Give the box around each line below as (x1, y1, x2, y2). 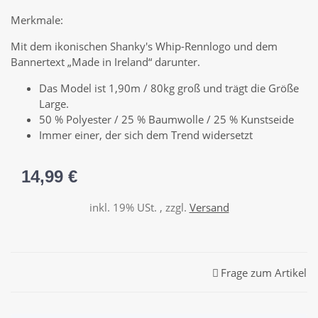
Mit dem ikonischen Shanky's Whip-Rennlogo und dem (11, 38, 278, 53)
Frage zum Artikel (221, 265, 307, 280)
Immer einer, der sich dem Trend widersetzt (39, 127, 253, 142)
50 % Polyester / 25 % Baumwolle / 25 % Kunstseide (39, 111, 294, 126)
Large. (39, 96, 69, 111)
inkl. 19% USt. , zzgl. (89, 199, 190, 214)
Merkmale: (11, 12, 63, 27)
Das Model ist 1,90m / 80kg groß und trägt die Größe (39, 80, 299, 95)
